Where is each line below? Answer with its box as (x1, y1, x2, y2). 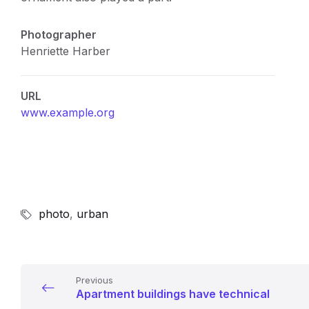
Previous (76, 275, 113, 286)
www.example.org (21, 106, 114, 119)
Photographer (21, 28, 97, 41)
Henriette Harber (21, 44, 110, 58)
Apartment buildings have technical (76, 287, 270, 301)
